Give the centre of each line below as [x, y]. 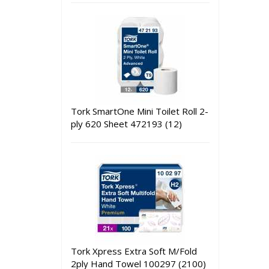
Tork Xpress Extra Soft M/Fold [134, 251]
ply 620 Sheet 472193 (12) [126, 124]
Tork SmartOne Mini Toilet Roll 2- [140, 111]
